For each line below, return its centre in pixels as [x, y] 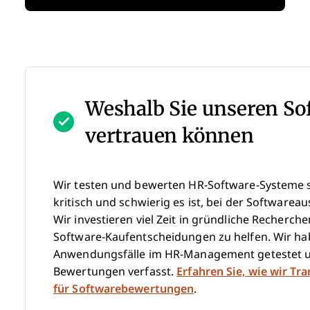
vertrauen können [170, 135]
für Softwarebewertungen [124, 289]
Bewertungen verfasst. [115, 271]
